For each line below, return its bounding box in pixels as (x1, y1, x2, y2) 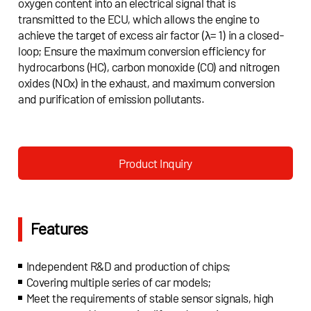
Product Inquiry (119, 156, 192, 171)
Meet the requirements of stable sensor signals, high (26, 290, 274, 305)
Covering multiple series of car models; (26, 274, 211, 289)
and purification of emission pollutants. (18, 91, 205, 106)
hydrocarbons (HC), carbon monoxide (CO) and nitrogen (18, 59, 280, 74)
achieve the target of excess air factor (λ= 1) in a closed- (18, 27, 285, 42)
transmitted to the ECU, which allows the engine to (18, 11, 260, 26)
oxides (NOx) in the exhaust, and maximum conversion (18, 75, 275, 90)
